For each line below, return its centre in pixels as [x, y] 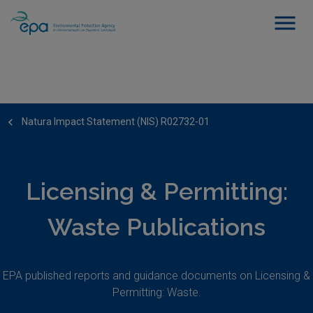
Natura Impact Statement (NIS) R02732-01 [116, 122]
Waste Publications [156, 227]
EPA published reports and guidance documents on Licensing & [156, 276]
